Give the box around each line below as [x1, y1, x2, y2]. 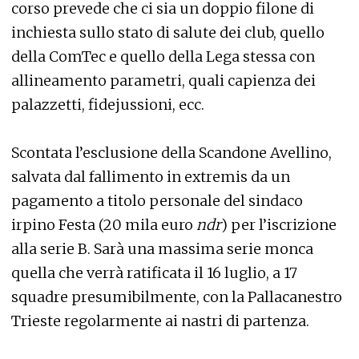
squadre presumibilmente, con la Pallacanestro [11, 287, 342, 306]
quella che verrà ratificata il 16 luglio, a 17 [11, 263, 297, 282]
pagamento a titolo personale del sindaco [11, 191, 303, 210]
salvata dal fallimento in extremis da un [11, 167, 290, 186]
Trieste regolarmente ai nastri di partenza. [11, 311, 309, 330]
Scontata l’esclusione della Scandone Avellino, [11, 143, 332, 162]
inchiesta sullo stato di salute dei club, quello [11, 22, 325, 42]
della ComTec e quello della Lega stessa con [11, 46, 315, 66]
